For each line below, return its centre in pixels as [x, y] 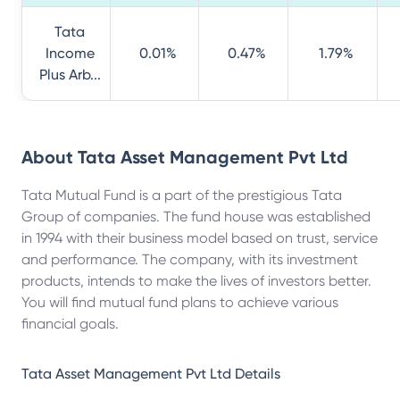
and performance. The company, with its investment [190, 259]
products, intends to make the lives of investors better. [196, 281]
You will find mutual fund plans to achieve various [180, 302]
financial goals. [70, 324]
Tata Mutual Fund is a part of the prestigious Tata [182, 195]
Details [256, 374]
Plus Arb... [70, 75]
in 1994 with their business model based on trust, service [200, 238]
